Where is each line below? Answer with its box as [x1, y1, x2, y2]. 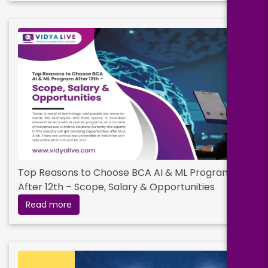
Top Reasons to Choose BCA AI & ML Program [18, 166, 232, 180]
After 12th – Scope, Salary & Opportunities [18, 180, 215, 194]
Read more [26, 199, 72, 211]
